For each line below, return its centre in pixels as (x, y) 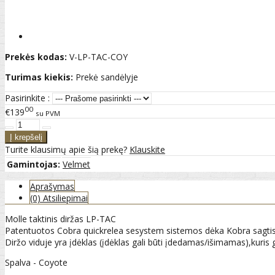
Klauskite (147, 150)
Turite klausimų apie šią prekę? (67, 150)
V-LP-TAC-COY (99, 56)
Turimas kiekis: (39, 77)
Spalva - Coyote (36, 263)
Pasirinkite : (27, 98)
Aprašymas (52, 187)
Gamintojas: (33, 165)
